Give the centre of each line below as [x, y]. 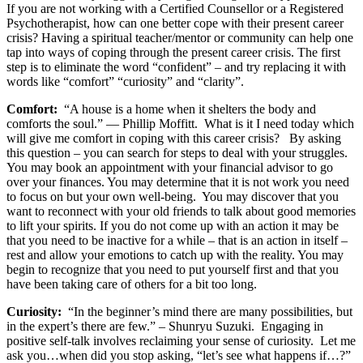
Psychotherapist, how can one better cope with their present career [175, 23]
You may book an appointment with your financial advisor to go [170, 168]
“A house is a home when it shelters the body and [188, 109]
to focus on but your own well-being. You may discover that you [173, 197]
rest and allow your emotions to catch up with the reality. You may [175, 255]
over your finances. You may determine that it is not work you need [178, 182]
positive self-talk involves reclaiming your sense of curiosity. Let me [181, 341]
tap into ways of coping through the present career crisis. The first [173, 53]
